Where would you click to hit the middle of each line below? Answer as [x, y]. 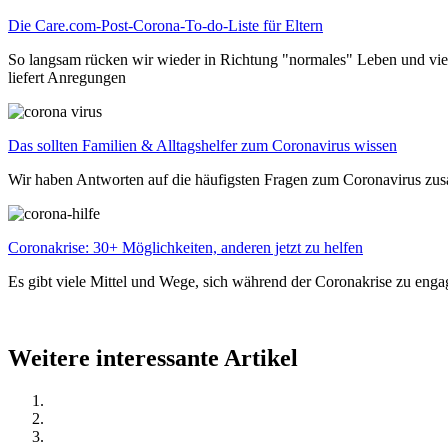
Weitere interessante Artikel [153, 358]
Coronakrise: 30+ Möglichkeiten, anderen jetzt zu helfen [185, 248]
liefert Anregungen [67, 78]
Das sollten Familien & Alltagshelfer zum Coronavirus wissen [202, 146]
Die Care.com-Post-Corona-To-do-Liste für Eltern [165, 26]
